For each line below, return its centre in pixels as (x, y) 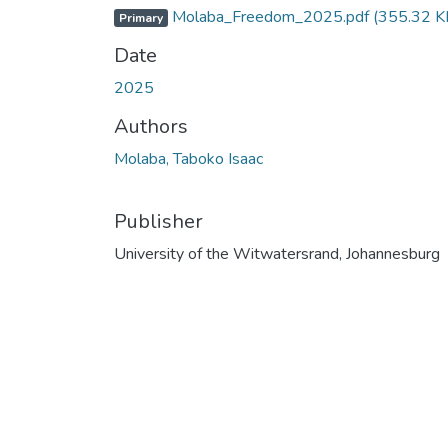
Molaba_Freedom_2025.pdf (270, 16)
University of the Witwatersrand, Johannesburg (277, 253)
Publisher (158, 221)
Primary (140, 17)
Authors (151, 126)
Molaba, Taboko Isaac (188, 158)
